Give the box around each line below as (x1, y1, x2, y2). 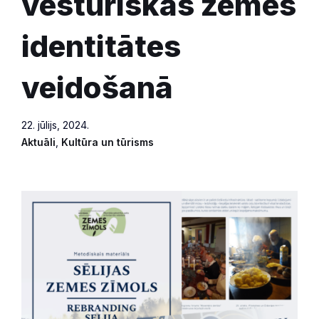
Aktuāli (21, 135, 56, 148)
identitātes (21, 27, 181, 64)
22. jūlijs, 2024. (21, 118, 89, 131)
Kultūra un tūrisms (61, 135, 154, 148)
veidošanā (21, 68, 173, 105)
